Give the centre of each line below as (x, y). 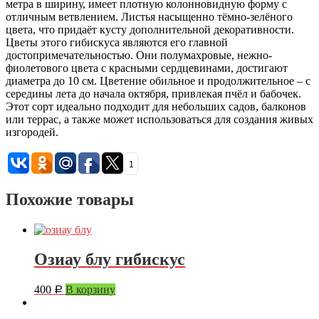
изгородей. (32, 132)
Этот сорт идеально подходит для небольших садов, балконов (156, 106)
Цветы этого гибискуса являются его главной (117, 42)
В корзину (90, 290)
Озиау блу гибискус (110, 260)
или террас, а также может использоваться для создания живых (159, 119)
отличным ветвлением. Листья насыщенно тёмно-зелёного (149, 16)
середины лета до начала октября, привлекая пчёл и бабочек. (153, 93)
